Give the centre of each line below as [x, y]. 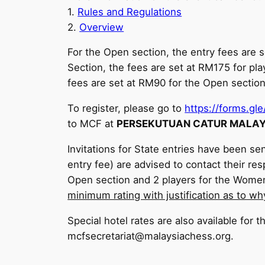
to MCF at [92, 124]
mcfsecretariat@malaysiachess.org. [151, 236]
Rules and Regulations [130, 12]
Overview [102, 27]
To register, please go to [126, 109]
